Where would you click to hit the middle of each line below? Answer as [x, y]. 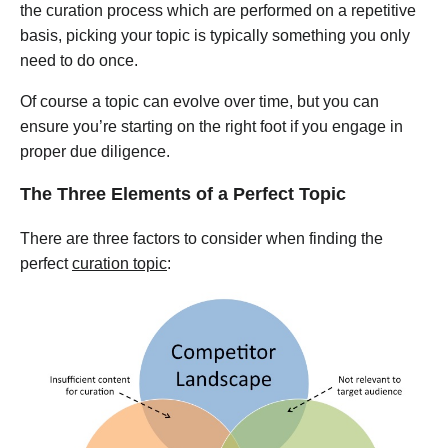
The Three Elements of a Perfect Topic [183, 193]
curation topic [119, 263]
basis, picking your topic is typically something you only [215, 35]
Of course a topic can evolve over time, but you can [199, 101]
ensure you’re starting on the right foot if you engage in [211, 126]
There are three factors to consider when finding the [201, 238]
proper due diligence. [95, 151]
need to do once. [79, 60]
